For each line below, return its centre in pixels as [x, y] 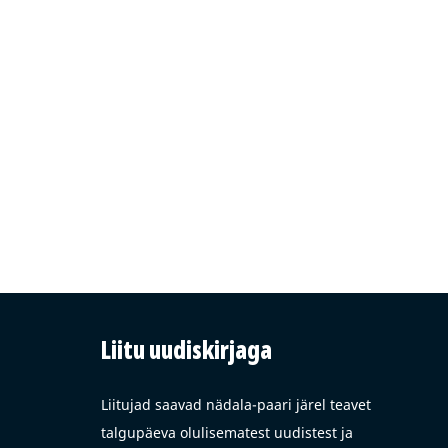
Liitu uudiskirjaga [186, 349]
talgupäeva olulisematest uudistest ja [227, 432]
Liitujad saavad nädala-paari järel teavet [236, 404]
